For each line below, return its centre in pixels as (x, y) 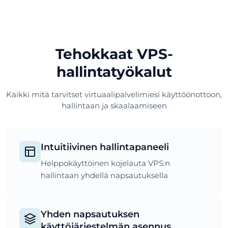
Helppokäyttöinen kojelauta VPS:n (105, 163)
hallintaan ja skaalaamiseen (114, 105)
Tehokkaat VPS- (114, 54)
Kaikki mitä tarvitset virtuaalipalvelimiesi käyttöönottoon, (114, 94)
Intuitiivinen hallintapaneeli (105, 147)
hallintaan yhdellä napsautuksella (104, 175)
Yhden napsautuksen (90, 214)
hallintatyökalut (114, 72)
